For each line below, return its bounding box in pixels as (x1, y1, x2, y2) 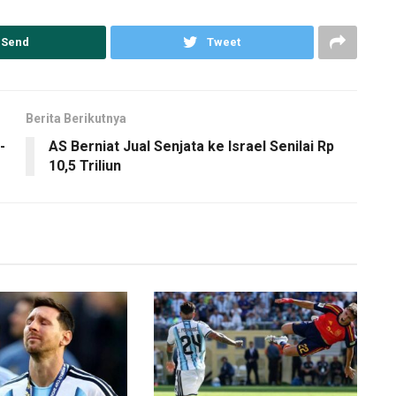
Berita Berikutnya (26, 110, 126, 126)
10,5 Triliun (49, 156, 121, 174)
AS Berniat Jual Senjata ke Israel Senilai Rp (49, 137, 334, 155)
